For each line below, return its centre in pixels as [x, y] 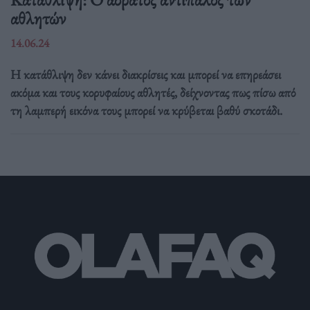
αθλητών [38, 18]
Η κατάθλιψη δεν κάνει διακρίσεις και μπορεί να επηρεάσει [146, 75]
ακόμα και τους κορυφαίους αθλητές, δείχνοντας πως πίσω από [153, 93]
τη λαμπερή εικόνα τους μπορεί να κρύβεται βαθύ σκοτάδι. [146, 111]
